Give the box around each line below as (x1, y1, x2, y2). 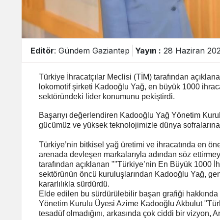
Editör (30, 45, 54, 55)
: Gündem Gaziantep (54, 45, 130, 55)
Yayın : (135, 45, 161, 55)
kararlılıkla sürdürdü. (39, 179, 110, 188)
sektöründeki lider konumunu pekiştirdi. (39, 92, 175, 101)
